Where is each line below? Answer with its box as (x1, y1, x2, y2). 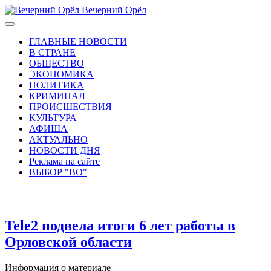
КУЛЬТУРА (29, 113, 77, 123)
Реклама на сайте (29, 156, 100, 166)
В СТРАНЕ (29, 47, 76, 57)
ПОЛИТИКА (29, 80, 84, 90)
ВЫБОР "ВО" (29, 167, 87, 177)
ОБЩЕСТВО (29, 58, 84, 68)
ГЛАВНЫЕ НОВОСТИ (29, 36, 127, 47)
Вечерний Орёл (82, 5, 146, 15)
